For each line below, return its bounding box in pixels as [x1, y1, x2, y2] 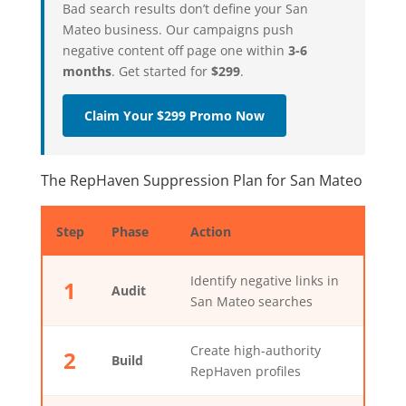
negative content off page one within [62, 42, 288, 60]
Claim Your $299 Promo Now [83, 107, 265, 125]
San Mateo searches [189, 293, 313, 311]
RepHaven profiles [189, 362, 301, 381]
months [62, 63, 111, 81]
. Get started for [111, 63, 211, 81]
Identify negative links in [189, 272, 339, 290]
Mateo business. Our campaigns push [62, 21, 294, 39]
